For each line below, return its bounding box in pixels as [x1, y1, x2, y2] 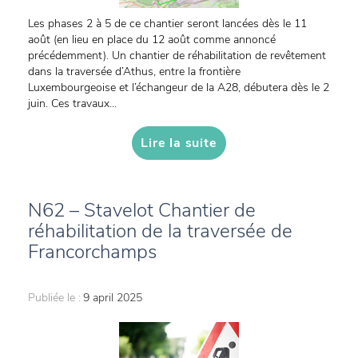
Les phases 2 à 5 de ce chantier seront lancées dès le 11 [28, 16, 307, 31]
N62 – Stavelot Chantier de [28, 197, 256, 223]
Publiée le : [28, 290, 81, 305]
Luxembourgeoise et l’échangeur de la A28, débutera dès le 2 [28, 80, 329, 95]
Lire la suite [141, 134, 217, 152]
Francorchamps [28, 239, 157, 265]
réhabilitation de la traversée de [28, 218, 292, 244]
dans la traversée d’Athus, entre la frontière [28, 64, 241, 79]
